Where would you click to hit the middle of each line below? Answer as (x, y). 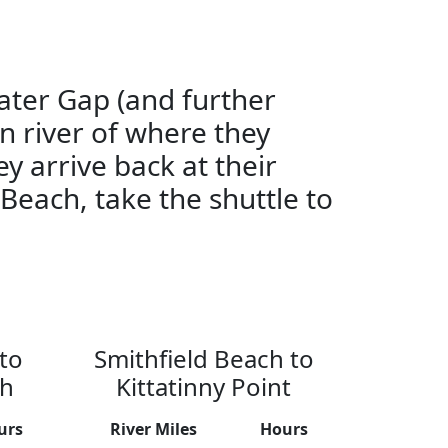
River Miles (153, 429)
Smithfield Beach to (203, 359)
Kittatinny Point (203, 387)
